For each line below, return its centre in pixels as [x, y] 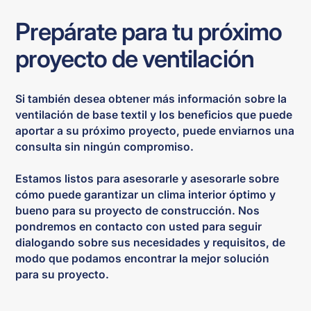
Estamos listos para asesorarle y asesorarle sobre [148, 179]
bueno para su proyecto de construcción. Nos [138, 211]
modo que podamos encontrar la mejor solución [143, 259]
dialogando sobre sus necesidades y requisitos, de [151, 243]
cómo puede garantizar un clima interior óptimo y [146, 195]
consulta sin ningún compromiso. [105, 147]
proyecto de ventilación [135, 58]
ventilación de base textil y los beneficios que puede [154, 115]
